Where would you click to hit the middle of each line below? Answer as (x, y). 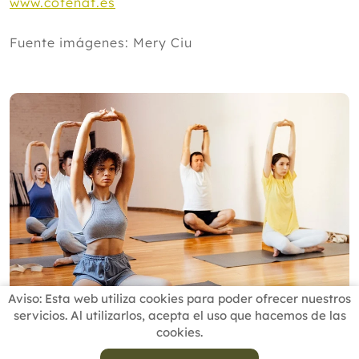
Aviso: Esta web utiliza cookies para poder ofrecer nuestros (179, 298)
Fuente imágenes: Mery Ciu (101, 42)
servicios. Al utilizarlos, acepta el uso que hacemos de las (179, 315)
